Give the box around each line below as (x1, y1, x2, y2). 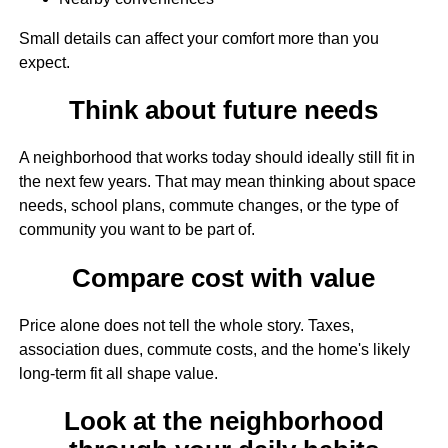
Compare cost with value (72, 263, 376, 292)
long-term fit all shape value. (18, 364, 218, 382)
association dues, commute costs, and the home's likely (18, 340, 410, 358)
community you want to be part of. (18, 221, 255, 239)
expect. (18, 53, 70, 71)
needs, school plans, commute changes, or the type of (18, 197, 398, 215)
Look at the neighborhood (63, 407, 384, 436)
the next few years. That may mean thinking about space (18, 173, 416, 191)
